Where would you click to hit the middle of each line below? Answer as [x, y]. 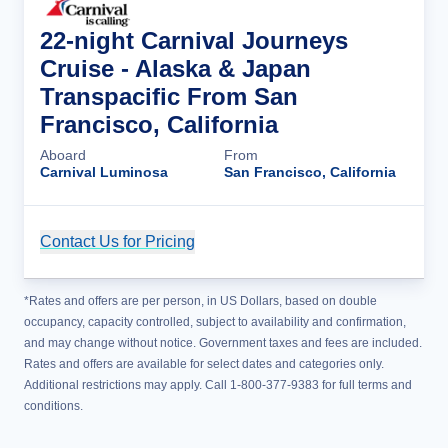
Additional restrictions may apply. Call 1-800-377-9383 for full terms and [218, 385]
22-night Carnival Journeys [194, 40]
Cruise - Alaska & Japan [175, 68]
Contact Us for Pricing [117, 241]
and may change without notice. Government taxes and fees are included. [223, 343]
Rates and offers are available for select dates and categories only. [204, 364]
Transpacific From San [169, 96]
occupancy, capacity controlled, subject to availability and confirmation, [215, 322]
